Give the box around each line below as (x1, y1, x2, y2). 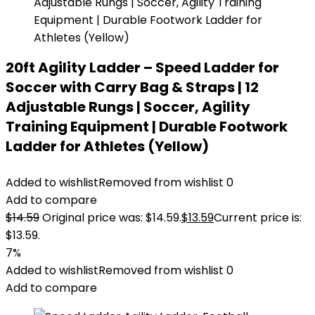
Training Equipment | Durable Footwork (6, 117, 288, 136)
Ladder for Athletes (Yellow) (6, 136, 209, 156)
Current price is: (214, 210, 302, 226)
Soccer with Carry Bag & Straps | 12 (6, 77, 259, 97)
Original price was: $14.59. (42, 210, 181, 226)
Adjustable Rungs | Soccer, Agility (6, 97, 250, 117)
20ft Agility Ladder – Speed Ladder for (6, 58, 279, 77)
